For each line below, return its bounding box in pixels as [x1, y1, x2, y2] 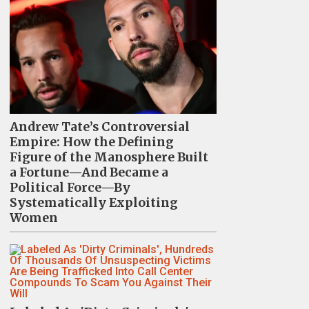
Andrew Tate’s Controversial [9, 119, 190, 135]
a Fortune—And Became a [9, 165, 168, 181]
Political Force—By [9, 180, 130, 196]
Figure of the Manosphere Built [9, 150, 208, 166]
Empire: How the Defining [9, 134, 174, 150]
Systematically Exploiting [9, 195, 178, 211]
